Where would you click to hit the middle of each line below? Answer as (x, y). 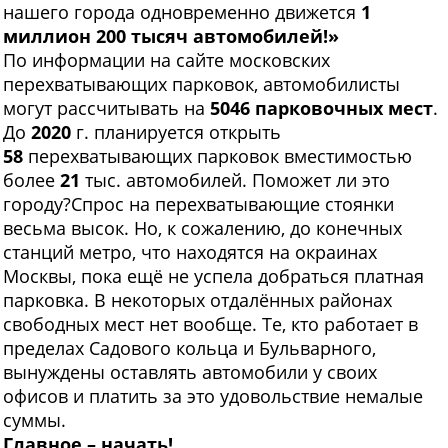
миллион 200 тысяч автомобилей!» (171, 36)
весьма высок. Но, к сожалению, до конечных (202, 228)
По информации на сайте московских (166, 60)
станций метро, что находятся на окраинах (190, 252)
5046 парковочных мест (321, 108)
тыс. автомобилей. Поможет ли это (235, 180)
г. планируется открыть (178, 132)
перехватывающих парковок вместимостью (217, 156)
